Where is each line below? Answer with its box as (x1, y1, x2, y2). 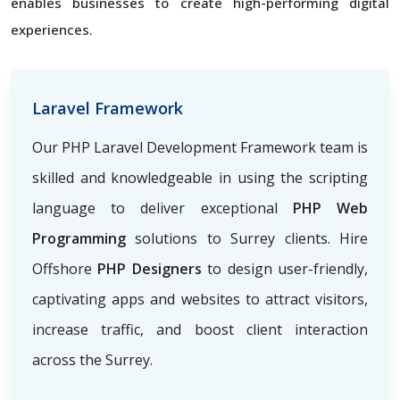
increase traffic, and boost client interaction (32, 319, 368, 339)
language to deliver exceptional (32, 197, 293, 218)
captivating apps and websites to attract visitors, (32, 288, 368, 309)
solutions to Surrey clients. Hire (135, 228, 369, 248)
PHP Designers (97, 258, 208, 279)
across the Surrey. (32, 349, 153, 370)
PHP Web (292, 197, 369, 218)
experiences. (11, 20, 93, 38)
